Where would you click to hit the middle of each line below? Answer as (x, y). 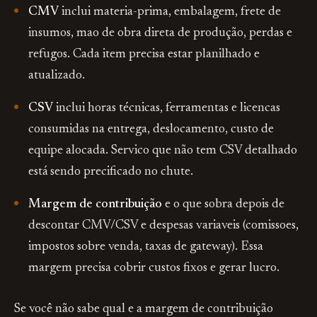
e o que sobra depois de (223, 204)
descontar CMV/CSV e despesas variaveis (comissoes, (163, 226)
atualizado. (57, 76)
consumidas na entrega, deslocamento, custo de (151, 129)
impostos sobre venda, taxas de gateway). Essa (146, 247)
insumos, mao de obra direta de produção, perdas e (160, 33)
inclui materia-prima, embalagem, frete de (170, 12)
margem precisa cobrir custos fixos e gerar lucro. (154, 268)
